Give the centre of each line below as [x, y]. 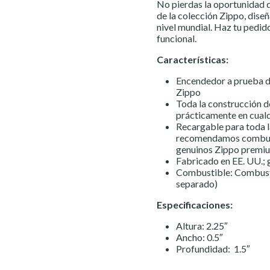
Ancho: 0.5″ [199, 237]
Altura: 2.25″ [202, 226]
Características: [193, 59]
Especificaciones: [195, 205]
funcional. [177, 38]
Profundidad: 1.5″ [213, 249]
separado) [197, 184]
